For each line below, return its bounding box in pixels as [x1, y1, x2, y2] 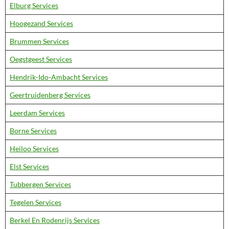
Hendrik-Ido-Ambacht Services [10, 73, 108, 81]
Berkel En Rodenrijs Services [10, 216, 100, 224]
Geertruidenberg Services [10, 90, 90, 99]
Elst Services [10, 162, 49, 171]
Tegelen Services [10, 198, 61, 207]
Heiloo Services [10, 144, 59, 153]
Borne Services [10, 126, 57, 135]
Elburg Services [10, 1, 58, 10]
